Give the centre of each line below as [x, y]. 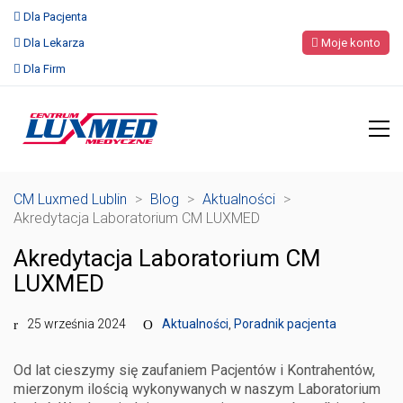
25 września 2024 [76, 324]
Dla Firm [45, 69]
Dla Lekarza [54, 43]
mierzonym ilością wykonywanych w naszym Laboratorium [197, 389]
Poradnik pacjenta [285, 324]
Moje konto [349, 43]
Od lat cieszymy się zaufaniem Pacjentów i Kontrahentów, [194, 370]
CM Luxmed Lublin [70, 199]
